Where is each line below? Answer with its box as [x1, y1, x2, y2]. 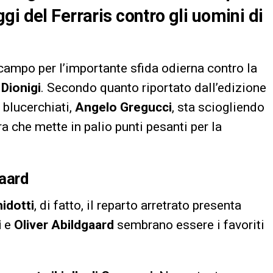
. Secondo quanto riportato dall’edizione [41, 80, 266, 96]
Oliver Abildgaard [14, 218, 114, 233]
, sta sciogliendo [172, 100, 264, 115]
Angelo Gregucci [75, 100, 172, 115]
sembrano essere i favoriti [114, 218, 264, 233]
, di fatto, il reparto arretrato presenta [34, 198, 241, 213]
